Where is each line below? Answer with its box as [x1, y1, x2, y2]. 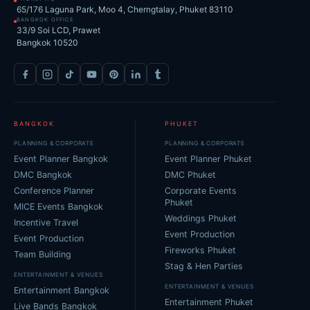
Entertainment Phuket [165, 297, 253, 308]
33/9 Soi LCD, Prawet [17, 25, 100, 36]
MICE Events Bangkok [14, 201, 103, 212]
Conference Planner [14, 185, 94, 197]
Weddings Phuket [165, 213, 237, 224]
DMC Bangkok [14, 170, 72, 181]
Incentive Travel [14, 217, 78, 228]
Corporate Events [165, 185, 237, 197]
